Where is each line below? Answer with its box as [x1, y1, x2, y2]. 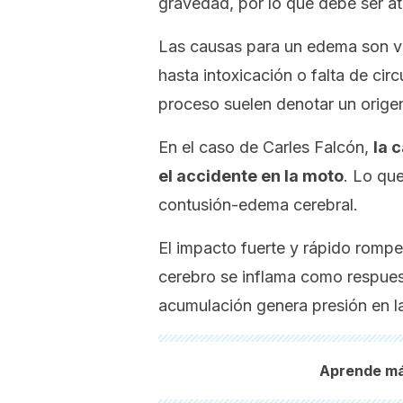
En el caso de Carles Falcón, [158, 138, 373, 157]
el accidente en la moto [158, 166, 344, 185]
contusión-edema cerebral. [158, 195, 358, 214]
